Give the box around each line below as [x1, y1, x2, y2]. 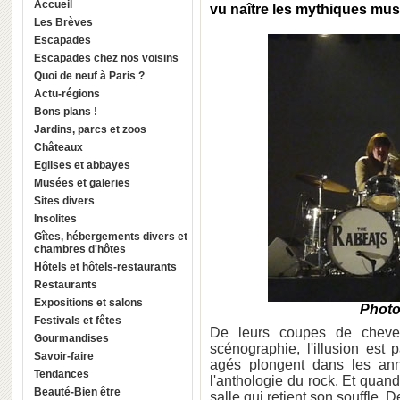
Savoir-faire [34, 350, 94, 362]
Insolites [34, 212, 77, 225]
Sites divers [34, 195, 95, 207]
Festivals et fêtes [34, 314, 121, 327]
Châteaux [34, 141, 83, 154]
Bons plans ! [34, 105, 97, 118]
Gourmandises [34, 332, 109, 345]
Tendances [34, 368, 89, 380]
